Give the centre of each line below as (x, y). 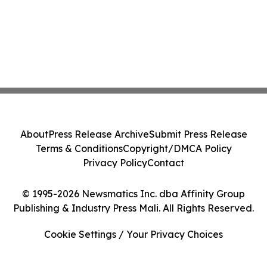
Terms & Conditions (79, 148)
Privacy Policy (115, 163)
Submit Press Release (198, 134)
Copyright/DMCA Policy (177, 148)
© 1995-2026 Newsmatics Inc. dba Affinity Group (133, 194)
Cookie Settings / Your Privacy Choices (133, 234)
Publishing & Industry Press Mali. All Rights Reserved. (133, 208)
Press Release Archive (98, 134)
